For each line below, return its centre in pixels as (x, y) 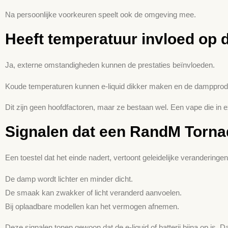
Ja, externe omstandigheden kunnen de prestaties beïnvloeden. (110, 65)
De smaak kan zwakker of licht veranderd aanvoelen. (93, 192)
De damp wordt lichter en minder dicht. (69, 179)
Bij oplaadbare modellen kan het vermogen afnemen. (92, 206)
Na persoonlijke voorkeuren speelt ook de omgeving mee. (101, 14)
